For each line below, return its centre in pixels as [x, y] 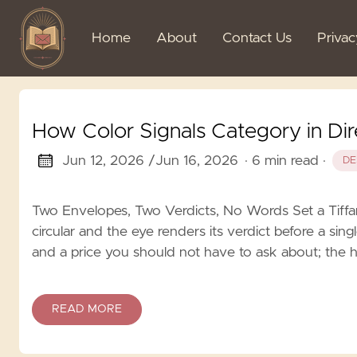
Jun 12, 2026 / [108, 161]
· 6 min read [281, 161]
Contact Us [257, 38]
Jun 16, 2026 [196, 161]
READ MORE [87, 309]
